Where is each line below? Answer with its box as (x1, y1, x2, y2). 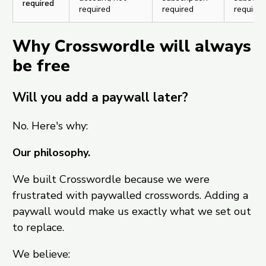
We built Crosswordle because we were (12, 172, 210, 187)
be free (12, 55, 70, 78)
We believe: (12, 247, 70, 262)
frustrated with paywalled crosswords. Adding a (12, 188, 248, 203)
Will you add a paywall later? (12, 89, 188, 106)
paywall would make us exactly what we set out (12, 204, 251, 219)
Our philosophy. (12, 145, 90, 160)
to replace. (12, 220, 64, 235)
